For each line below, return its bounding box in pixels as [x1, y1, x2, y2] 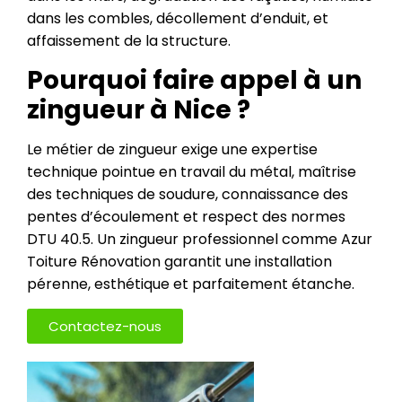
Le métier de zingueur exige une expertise [27, 139, 318, 160]
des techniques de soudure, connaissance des [27, 184, 348, 205]
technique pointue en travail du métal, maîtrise [27, 162, 356, 182]
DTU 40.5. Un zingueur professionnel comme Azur [27, 229, 372, 249]
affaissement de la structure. [27, 31, 231, 51]
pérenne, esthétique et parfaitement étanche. [27, 274, 354, 294]
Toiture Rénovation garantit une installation [27, 251, 332, 272]
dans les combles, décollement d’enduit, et [27, 8, 328, 29]
